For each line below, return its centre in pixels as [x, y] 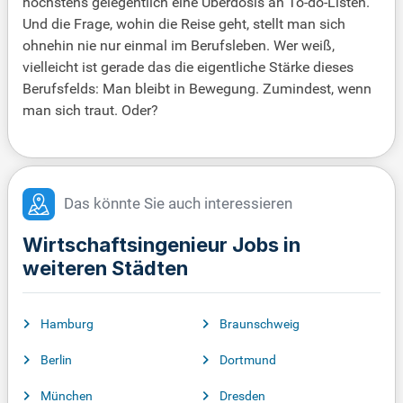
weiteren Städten [105, 269]
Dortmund [248, 360]
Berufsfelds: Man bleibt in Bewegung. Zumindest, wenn [197, 89]
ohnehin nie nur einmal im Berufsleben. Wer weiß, [179, 46]
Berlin [56, 360]
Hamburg [67, 324]
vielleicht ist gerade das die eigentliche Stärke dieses [188, 67]
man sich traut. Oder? [90, 111]
